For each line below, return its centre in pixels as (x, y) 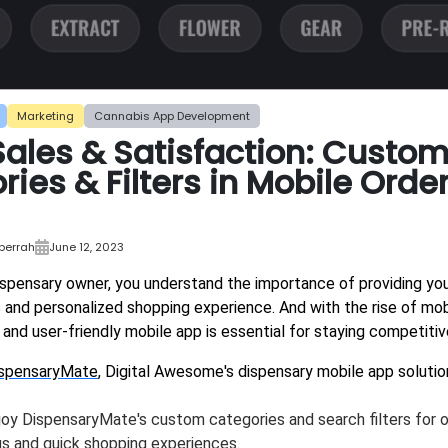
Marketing (45, 116)
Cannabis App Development (172, 116)
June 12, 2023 (86, 247)
